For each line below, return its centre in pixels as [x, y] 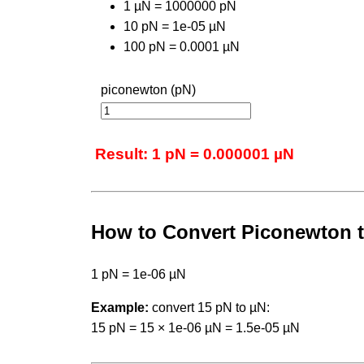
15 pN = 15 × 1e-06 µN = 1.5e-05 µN [195, 327]
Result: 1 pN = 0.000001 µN [195, 154]
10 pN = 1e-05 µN [175, 26]
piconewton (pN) [148, 89]
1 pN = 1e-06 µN [139, 274]
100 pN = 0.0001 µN [182, 46]
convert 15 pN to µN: [209, 307]
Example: [120, 307]
